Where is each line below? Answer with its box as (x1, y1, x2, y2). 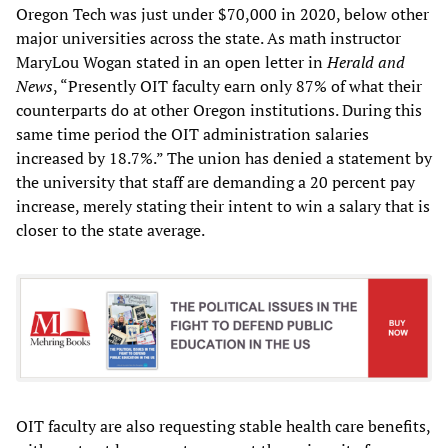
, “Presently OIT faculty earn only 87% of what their (53, 74, 422, 97)
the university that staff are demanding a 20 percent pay (16, 170, 415, 193)
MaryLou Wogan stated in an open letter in (16, 50, 327, 73)
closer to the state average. (16, 218, 205, 241)
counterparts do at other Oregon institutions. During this (16, 98, 422, 121)
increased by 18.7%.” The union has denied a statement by (16, 146, 432, 169)
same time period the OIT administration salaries (16, 122, 369, 145)
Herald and (327, 50, 405, 73)
